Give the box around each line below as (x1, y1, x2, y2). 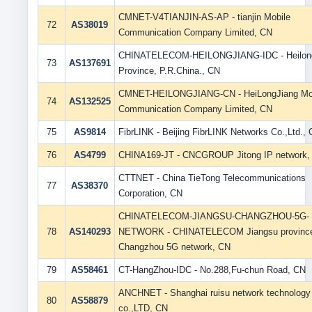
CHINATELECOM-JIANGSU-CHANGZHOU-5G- (118, 211, 309, 221)
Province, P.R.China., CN (118, 65, 220, 76)
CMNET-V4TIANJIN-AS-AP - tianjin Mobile (118, 12, 290, 22)
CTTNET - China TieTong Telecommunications (118, 173, 306, 183)
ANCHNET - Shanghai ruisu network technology (118, 288, 311, 298)
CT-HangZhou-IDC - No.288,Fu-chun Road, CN (118, 265, 306, 275)
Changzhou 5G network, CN (118, 242, 231, 252)
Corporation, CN (118, 188, 182, 198)
